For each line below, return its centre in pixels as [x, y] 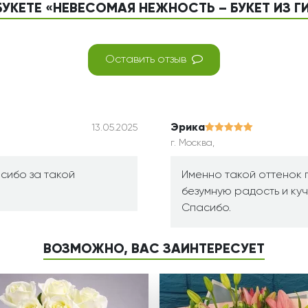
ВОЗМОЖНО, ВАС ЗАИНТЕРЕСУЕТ [154, 250]
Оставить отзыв [146, 60]
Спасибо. [206, 209]
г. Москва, [192, 143]
